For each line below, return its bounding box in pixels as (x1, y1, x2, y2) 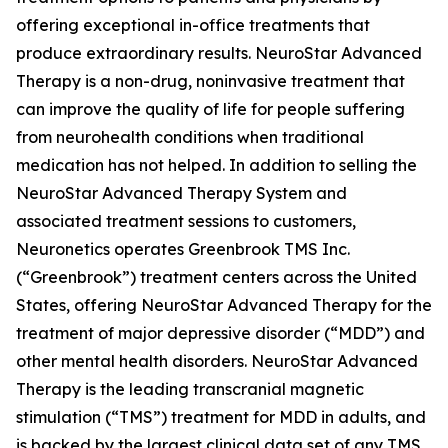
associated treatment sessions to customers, (16, 211, 356, 231)
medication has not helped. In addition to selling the (16, 155, 417, 175)
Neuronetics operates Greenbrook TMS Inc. (16, 239, 350, 259)
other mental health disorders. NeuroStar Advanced (16, 351, 418, 371)
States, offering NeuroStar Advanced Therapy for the (16, 295, 432, 315)
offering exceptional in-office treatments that (16, 15, 370, 35)
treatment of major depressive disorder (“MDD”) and (16, 323, 425, 343)
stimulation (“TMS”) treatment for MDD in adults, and (16, 407, 426, 427)
